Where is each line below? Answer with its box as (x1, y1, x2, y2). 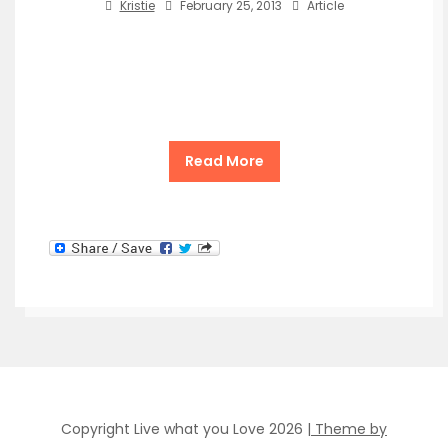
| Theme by (307, 419, 387, 440)
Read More (184, 151, 264, 172)
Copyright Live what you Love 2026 (61, 419, 307, 440)
